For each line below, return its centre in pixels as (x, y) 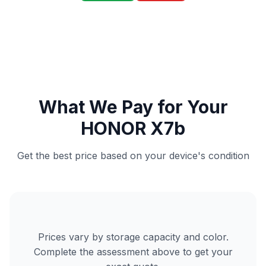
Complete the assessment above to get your (133, 252)
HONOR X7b (133, 128)
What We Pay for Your (133, 107)
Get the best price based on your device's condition (133, 156)
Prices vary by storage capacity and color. (133, 237)
